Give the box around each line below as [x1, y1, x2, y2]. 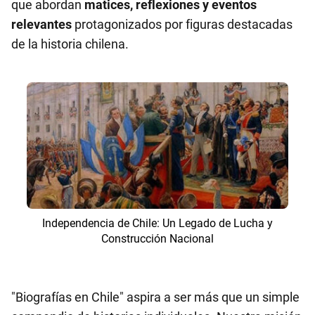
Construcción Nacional [101, 232, 214, 245]
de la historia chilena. [11, 37, 129, 51]
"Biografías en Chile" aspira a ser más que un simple [11, 290, 300, 304]
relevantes [11, 17, 72, 32]
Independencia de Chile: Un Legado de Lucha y [42, 217, 273, 230]
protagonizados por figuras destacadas [72, 17, 292, 32]
